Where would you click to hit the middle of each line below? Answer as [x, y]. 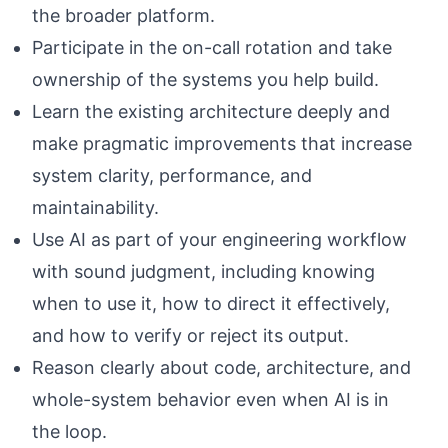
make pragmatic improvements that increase [222, 143]
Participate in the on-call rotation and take [212, 47]
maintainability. [95, 207]
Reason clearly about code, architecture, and [221, 367]
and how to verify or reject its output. [190, 335]
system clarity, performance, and [172, 175]
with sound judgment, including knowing [203, 271]
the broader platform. [123, 15]
